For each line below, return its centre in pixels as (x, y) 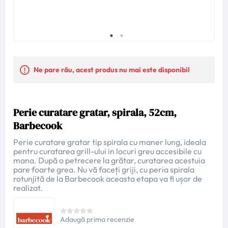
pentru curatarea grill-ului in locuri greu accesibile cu (108, 151)
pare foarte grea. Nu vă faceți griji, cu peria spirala (104, 169)
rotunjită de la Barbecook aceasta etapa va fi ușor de (108, 178)
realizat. (28, 188)
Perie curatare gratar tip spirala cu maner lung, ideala (110, 142)
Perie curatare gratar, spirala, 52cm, (95, 112)
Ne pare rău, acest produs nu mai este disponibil (112, 69)
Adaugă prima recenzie (97, 219)
